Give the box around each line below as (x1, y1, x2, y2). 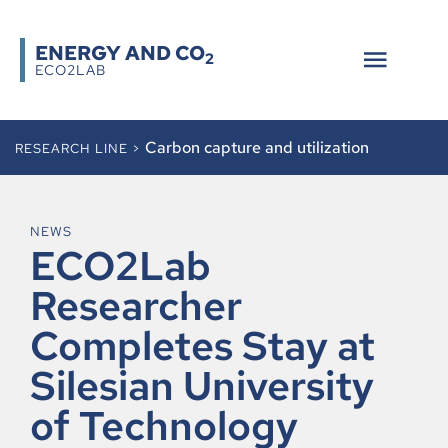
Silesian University (30, 359, 374, 412)
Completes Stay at (30, 319, 375, 372)
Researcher (30, 279, 242, 332)
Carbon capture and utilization (145, 137, 369, 158)
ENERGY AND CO (35, 40, 205, 66)
